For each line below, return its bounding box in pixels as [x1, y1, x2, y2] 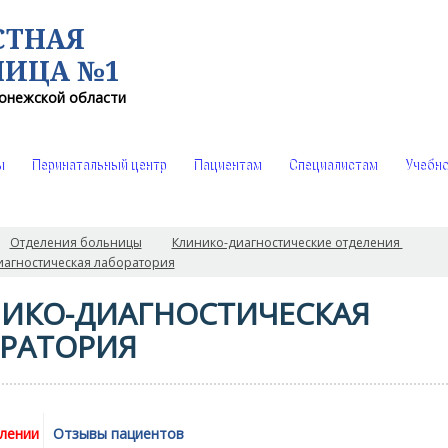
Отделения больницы [9, 234, 142, 251]
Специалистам [287, 157, 377, 176]
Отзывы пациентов [52, 424, 184, 443]
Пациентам [192, 157, 261, 176]
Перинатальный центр [30, 157, 166, 176]
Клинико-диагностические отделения [171, 234, 403, 251]
